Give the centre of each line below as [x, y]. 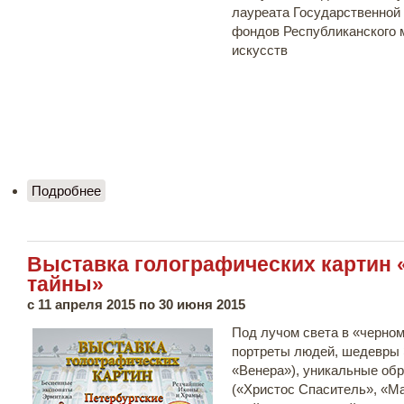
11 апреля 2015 [87, 304]
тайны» [65, 284]
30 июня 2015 [202, 304]
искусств [260, 50]
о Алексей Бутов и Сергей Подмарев [215, 190]
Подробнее [66, 190]
